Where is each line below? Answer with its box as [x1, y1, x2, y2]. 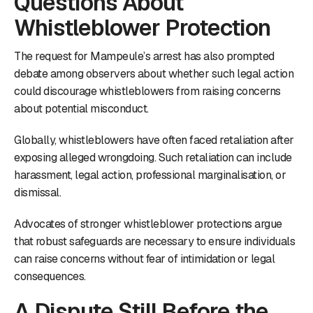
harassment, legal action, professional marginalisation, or [14, 167, 286, 182]
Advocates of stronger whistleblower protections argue [14, 216, 282, 231]
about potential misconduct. [14, 101, 149, 116]
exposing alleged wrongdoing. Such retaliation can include [14, 150, 292, 165]
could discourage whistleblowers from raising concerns [14, 83, 281, 99]
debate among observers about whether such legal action [14, 66, 293, 81]
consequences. [14, 268, 86, 284]
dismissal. [14, 184, 61, 200]
